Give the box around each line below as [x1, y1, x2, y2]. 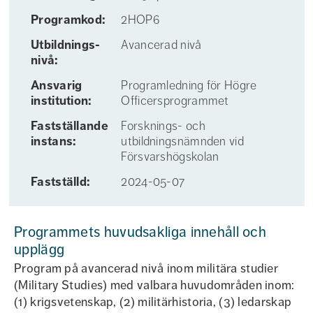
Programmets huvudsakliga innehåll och [14, 223, 267, 241]
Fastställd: [31, 174, 91, 189]
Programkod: [31, 12, 106, 27]
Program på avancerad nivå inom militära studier [14, 261, 279, 276]
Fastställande [31, 118, 108, 133]
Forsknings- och [121, 118, 205, 133]
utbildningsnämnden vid [121, 133, 244, 149]
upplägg [14, 240, 65, 259]
